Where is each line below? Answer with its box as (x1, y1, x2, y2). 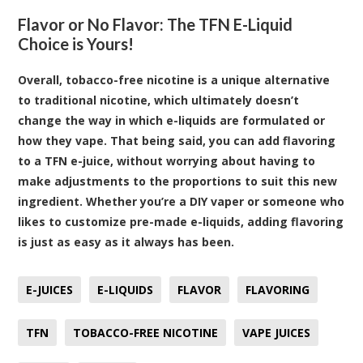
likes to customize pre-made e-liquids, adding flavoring (18, 213, 344, 229)
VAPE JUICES (242, 324, 311, 340)
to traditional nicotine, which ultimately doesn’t (18, 92, 300, 108)
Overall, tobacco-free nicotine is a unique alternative (18, 71, 331, 88)
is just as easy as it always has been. (18, 233, 235, 250)
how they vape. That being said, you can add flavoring (18, 132, 336, 148)
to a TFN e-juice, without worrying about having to (18, 152, 316, 169)
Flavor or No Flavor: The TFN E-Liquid (18, 14, 293, 34)
